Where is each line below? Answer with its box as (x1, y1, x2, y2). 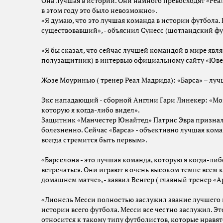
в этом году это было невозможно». (41, 6, 157, 15)
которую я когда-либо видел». (41, 106, 140, 115)
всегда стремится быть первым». (41, 135, 147, 145)
